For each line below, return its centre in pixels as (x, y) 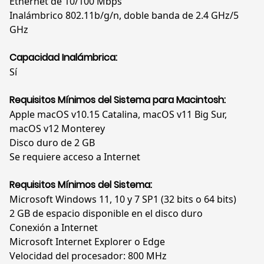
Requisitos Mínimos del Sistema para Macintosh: (118, 100)
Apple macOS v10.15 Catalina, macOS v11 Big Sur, (118, 115)
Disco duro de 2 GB (52, 143)
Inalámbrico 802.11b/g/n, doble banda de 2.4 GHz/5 (124, 16)
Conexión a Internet (54, 228)
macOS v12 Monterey (57, 129)
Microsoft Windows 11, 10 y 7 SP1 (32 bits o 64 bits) (123, 199)
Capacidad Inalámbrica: (63, 58)
